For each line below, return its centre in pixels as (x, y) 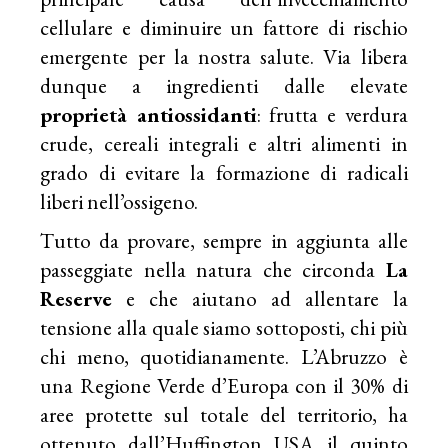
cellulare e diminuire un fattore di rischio (224, 27)
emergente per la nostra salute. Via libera (224, 56)
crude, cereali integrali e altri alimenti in (224, 143)
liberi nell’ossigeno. (119, 201)
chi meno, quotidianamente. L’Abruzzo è (224, 356)
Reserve (76, 298)
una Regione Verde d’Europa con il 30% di (224, 385)
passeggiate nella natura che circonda (213, 269)
